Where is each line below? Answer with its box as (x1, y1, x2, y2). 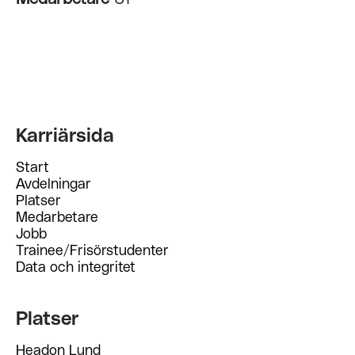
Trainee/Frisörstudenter (16, 244, 169, 258)
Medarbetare (16, 211, 98, 225)
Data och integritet (16, 261, 136, 275)
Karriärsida (16, 127, 114, 146)
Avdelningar (16, 177, 91, 192)
